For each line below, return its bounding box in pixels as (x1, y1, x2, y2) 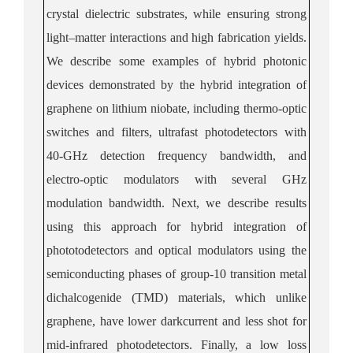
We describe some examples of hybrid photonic (46, 54, 307, 68)
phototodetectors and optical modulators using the (46, 243, 307, 257)
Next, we (171, 195, 221, 210)
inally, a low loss (207, 337, 307, 351)
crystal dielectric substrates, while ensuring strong (46, 6, 307, 20)
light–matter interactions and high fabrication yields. (46, 30, 307, 44)
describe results (221, 195, 307, 210)
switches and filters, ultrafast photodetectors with (46, 124, 307, 139)
